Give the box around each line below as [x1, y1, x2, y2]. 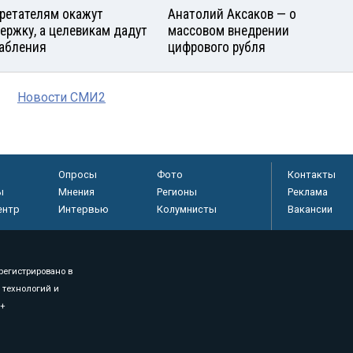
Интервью [58, 203, 109, 215]
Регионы [156, 185, 197, 198]
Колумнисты [156, 203, 217, 215]
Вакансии [288, 203, 333, 215]
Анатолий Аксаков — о [168, 6, 296, 22]
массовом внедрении [168, 22, 289, 39]
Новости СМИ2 [17, 89, 106, 105]
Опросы [58, 168, 97, 180]
